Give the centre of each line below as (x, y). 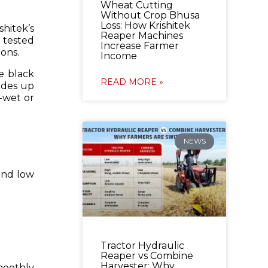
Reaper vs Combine (147, 255)
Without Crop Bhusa (150, 16)
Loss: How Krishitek (145, 26)
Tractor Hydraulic (142, 245)
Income (118, 56)
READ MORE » (132, 82)
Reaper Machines (141, 36)
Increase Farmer (139, 46)
